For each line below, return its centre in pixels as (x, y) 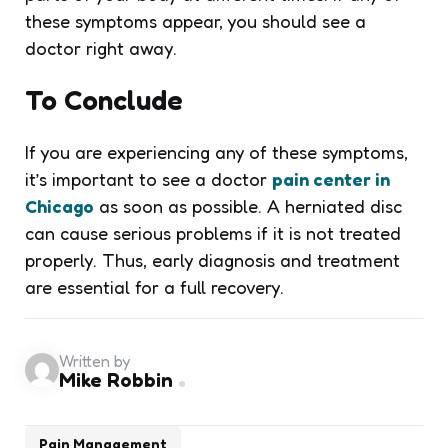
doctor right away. (101, 47)
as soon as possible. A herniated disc (248, 205)
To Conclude (104, 99)
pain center (321, 178)
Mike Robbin (116, 380)
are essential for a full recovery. (154, 286)
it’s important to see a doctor (148, 178)
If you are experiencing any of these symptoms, (216, 151)
